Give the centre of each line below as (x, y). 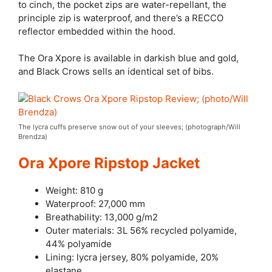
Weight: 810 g (74, 190)
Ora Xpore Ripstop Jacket (109, 163)
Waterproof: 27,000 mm (95, 204)
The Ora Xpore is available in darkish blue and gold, (128, 58)
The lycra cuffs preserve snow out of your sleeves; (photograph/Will (129, 127)
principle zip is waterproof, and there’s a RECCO (121, 18)
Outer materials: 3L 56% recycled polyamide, (141, 230)
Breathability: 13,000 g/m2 (102, 217)
